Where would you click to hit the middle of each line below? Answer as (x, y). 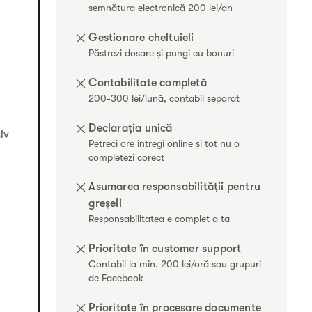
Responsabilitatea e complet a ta (159, 219)
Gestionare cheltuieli (141, 37)
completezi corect (127, 157)
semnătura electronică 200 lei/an (161, 8)
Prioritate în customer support (165, 249)
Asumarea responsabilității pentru (175, 187)
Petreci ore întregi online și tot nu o (164, 143)
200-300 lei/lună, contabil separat (164, 98)
